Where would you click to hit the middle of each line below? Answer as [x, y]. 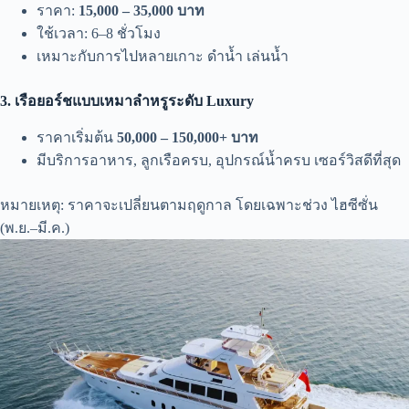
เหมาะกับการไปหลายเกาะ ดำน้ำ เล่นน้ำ [163, 57]
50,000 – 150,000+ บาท [188, 138]
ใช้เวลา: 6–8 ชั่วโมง [99, 34]
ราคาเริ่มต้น [77, 138]
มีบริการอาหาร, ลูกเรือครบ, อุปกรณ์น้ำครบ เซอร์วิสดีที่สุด [219, 161]
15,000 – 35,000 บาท [142, 11]
